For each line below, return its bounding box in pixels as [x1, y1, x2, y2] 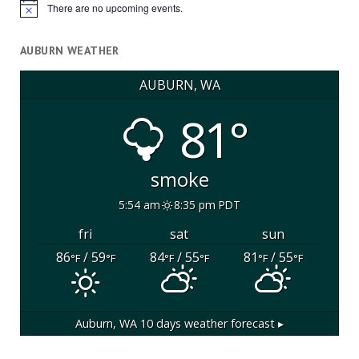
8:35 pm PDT [173, 196, 240, 212]
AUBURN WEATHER [19, 43, 119, 58]
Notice [18, 6, 47, 20]
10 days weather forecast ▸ [137, 316, 284, 332]
